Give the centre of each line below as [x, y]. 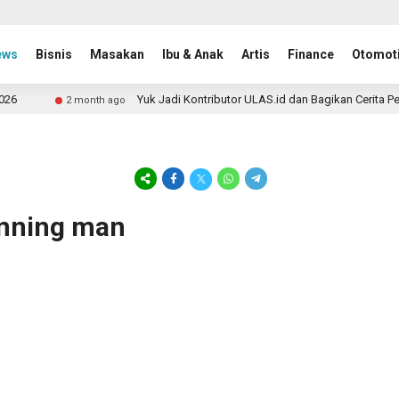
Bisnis [54, 54]
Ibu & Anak [193, 54]
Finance [311, 54]
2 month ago [78, 100]
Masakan [118, 54]
